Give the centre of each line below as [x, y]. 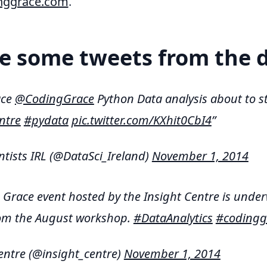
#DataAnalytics [173, 218]
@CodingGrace [54, 99]
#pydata [46, 120]
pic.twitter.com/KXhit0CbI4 [141, 120]
